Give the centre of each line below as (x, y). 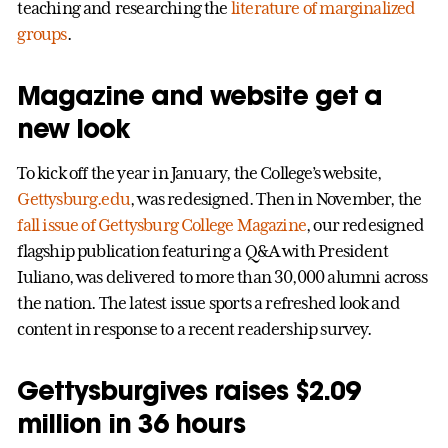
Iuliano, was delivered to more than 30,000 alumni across (222, 276)
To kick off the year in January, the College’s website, (199, 172)
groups (42, 33)
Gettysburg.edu (74, 198)
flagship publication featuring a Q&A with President (202, 250)
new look (74, 127)
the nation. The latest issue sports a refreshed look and (208, 302)
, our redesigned (365, 224)
